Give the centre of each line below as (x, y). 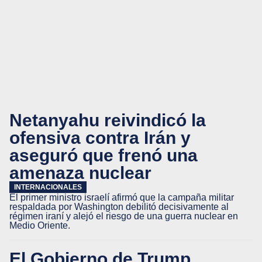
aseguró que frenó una (104, 155)
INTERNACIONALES (48, 187)
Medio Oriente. (40, 225)
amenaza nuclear (80, 173)
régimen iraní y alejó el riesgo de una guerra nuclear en (124, 216)
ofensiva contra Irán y (100, 137)
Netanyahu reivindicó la (108, 120)
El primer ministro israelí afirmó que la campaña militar (122, 197)
